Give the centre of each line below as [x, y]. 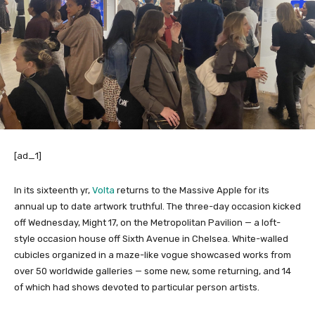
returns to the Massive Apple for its [192, 191]
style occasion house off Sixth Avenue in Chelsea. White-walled [151, 239]
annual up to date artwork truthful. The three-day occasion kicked [157, 207]
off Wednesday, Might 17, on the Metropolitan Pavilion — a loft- [147, 223]
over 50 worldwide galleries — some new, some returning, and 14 [153, 271]
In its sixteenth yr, [53, 191]
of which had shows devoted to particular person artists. [137, 288]
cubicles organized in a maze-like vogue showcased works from [153, 255]
